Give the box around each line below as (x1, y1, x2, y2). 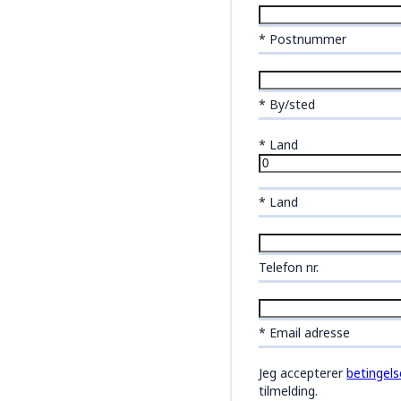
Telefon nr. (259, 258, 320, 276)
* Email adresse (259, 323, 351, 341)
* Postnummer (259, 30, 347, 47)
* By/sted (259, 95, 316, 113)
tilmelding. (259, 381, 319, 399)
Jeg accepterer (259, 363, 347, 381)
